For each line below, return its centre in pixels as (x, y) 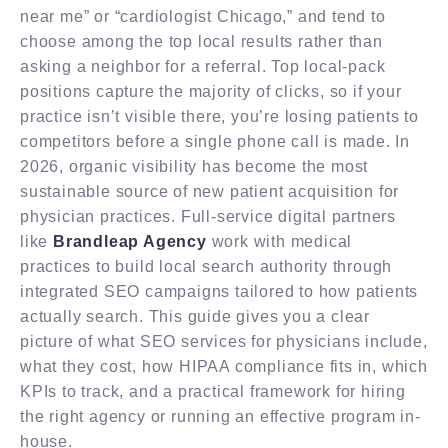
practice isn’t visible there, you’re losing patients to (219, 116)
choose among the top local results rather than (201, 41)
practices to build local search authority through (206, 266)
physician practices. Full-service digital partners (208, 216)
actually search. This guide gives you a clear (195, 316)
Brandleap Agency (130, 241)
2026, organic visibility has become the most (194, 166)
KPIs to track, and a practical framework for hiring (213, 391)
